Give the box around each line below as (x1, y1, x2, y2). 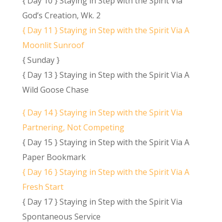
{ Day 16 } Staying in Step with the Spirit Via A (22, 166, 189, 178)
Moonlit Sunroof (22, 40, 84, 51)
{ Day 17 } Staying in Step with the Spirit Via (22, 196, 182, 208)
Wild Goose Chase (22, 84, 91, 96)
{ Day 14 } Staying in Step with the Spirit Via (22, 107, 182, 118)
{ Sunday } (22, 55, 59, 66)
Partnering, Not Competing (22, 122, 124, 133)
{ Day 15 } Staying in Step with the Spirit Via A (22, 137, 189, 148)
